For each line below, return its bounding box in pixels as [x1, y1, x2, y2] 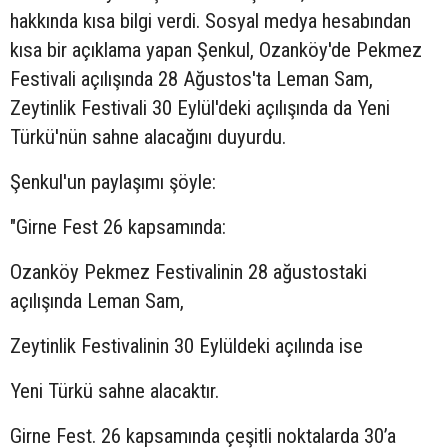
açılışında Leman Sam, [10, 289, 184, 314]
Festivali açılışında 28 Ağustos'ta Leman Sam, [10, 67, 373, 92]
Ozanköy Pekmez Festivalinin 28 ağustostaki [10, 260, 367, 285]
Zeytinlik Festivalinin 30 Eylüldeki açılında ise [10, 334, 363, 359]
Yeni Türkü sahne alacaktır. [10, 379, 219, 404]
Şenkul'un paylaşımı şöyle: [10, 170, 231, 195]
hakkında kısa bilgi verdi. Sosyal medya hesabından [10, 9, 411, 34]
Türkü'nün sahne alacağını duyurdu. [10, 125, 291, 150]
